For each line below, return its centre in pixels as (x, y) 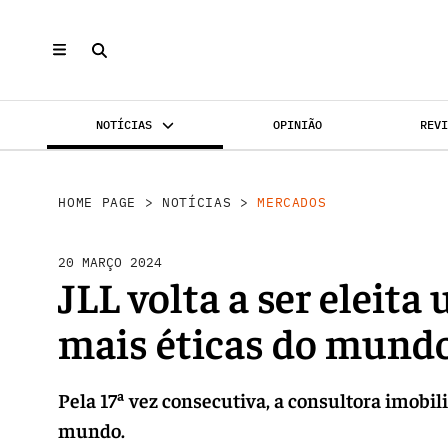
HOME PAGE (97, 202)
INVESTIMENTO (131, 173)
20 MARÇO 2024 (110, 262)
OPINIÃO (297, 124)
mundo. (92, 429)
